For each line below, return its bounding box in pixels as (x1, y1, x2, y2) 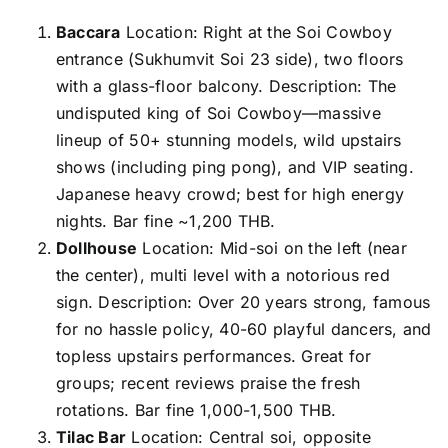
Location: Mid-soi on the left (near (137, 237, 407, 258)
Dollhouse (55, 237, 138, 258)
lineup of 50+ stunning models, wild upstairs (55, 129, 402, 150)
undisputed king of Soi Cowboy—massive (55, 102, 381, 123)
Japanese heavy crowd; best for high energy (55, 183, 405, 204)
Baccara (55, 21, 121, 42)
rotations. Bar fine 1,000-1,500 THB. (55, 399, 337, 420)
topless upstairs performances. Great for (55, 345, 372, 366)
